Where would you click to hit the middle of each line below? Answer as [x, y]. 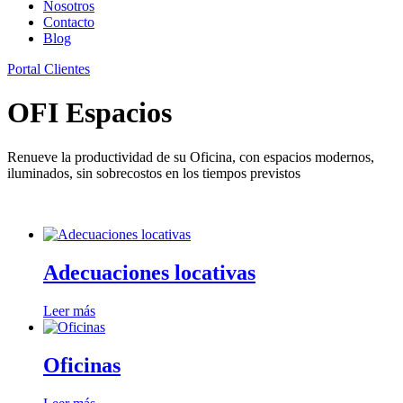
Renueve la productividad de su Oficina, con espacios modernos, [191, 157]
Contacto [69, 22]
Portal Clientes [49, 69]
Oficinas [82, 365]
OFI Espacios [90, 113]
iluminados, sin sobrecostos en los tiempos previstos [154, 173]
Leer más [69, 310]
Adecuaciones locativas [149, 272]
